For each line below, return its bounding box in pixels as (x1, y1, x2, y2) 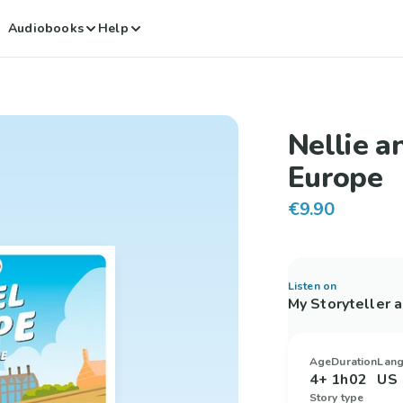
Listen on (287, 279, 337, 293)
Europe (287, 158, 382, 197)
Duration (331, 354, 378, 369)
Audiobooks (8, 19, 85, 37)
